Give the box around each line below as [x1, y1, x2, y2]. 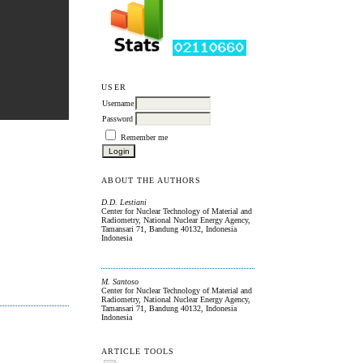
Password [102, 114, 134, 124]
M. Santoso [101, 276, 139, 286]
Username [102, 99, 135, 109]
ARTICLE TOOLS [101, 347, 174, 357]
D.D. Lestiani [101, 197, 147, 207]
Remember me [121, 133, 169, 143]
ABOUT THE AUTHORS [101, 176, 202, 186]
